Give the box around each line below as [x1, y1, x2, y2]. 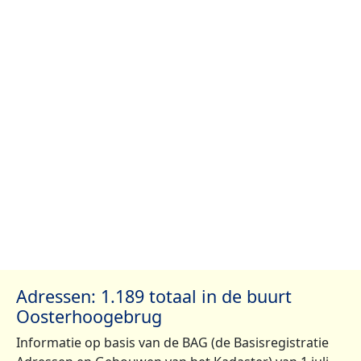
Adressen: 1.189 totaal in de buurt [16, 284, 292, 309]
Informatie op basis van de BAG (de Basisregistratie [16, 334, 329, 352]
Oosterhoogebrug [16, 305, 162, 329]
